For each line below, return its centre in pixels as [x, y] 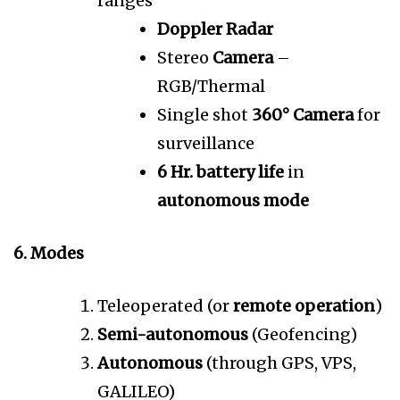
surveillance [206, 144]
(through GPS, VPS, [279, 363]
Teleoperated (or [165, 306]
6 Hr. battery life [221, 172]
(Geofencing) [303, 335]
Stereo [183, 58]
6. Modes [49, 254]
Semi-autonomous [173, 335]
